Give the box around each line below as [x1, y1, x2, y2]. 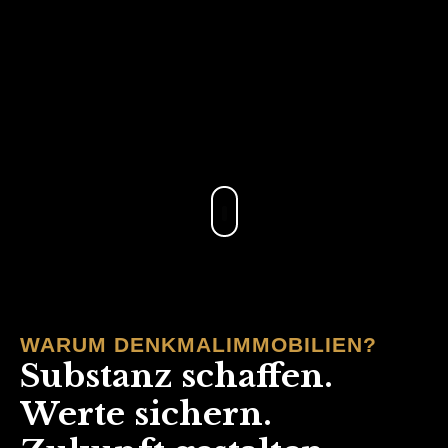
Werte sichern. [20, 394, 272, 434]
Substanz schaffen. [20, 356, 333, 396]
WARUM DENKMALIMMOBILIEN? [20, 333, 377, 356]
